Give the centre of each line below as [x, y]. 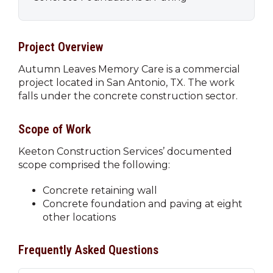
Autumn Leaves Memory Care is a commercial [129, 69]
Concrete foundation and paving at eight [143, 204]
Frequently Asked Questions [88, 250]
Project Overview [61, 47]
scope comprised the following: [94, 165]
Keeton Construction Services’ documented [125, 151]
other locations [79, 217]
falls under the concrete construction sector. [128, 96]
